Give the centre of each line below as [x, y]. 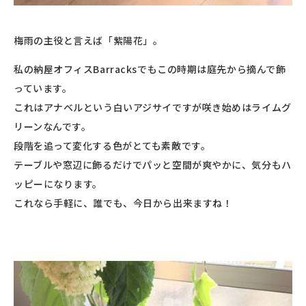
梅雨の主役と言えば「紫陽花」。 [88, 40]
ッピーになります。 [58, 183]
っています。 [43, 88]
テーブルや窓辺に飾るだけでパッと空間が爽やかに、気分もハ [153, 164]
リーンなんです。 [53, 126]
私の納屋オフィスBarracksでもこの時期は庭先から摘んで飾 [150, 69]
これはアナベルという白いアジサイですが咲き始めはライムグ [153, 107]
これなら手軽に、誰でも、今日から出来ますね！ [123, 203]
